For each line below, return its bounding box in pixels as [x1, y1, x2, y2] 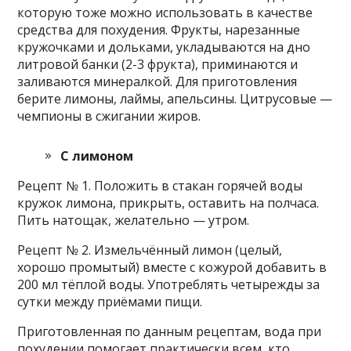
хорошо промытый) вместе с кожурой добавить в [17, 258, 327, 276]
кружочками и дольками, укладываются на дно [17, 38, 311, 56]
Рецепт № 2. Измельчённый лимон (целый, [17, 241, 283, 259]
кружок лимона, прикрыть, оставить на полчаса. [17, 194, 320, 212]
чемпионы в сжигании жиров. [17, 107, 201, 125]
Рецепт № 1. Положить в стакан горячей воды [17, 176, 303, 194]
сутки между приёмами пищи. [17, 292, 203, 310]
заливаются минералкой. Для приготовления [17, 72, 298, 90]
